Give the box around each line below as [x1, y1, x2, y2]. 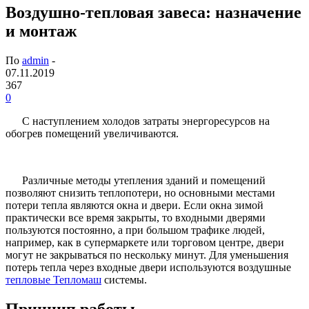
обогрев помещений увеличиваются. [6, 127, 179, 139]
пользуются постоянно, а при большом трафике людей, [6, 223, 265, 236]
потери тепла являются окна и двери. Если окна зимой [6, 199, 263, 211]
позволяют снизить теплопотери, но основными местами [6, 186, 275, 199]
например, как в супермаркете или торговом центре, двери [6, 236, 284, 248]
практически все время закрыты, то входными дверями [6, 211, 266, 223]
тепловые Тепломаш [6, 273, 101, 286]
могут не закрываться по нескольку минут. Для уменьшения [6, 248, 288, 261]
